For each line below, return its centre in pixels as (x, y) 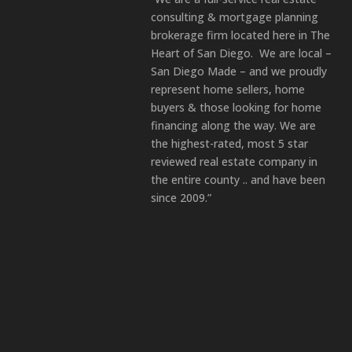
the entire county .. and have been (238, 180)
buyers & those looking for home (236, 108)
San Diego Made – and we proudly (239, 71)
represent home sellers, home (228, 90)
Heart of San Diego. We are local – (241, 53)
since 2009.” (181, 198)
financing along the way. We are (233, 126)
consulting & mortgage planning (235, 17)
